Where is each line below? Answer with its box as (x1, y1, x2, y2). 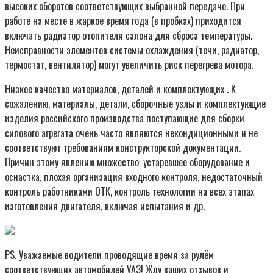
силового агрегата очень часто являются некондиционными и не (5, 125, 258, 140)
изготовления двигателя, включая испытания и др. (5, 198, 205, 213)
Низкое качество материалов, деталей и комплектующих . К (5, 81, 236, 96)
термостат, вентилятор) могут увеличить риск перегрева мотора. (5, 57, 253, 72)
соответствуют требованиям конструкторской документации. (5, 140, 241, 155)
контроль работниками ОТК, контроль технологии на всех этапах (5, 183, 254, 199)
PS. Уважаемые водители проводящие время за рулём (5, 247, 214, 262)
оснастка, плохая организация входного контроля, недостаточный (5, 169, 263, 184)
